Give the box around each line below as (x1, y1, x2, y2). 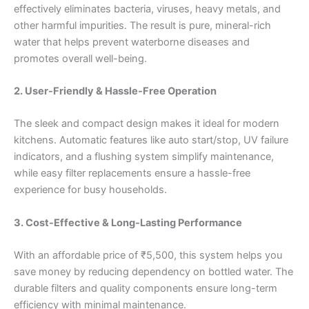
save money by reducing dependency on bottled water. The (14, 265, 293, 278)
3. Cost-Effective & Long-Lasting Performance (14, 216, 242, 229)
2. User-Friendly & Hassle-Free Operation (14, 84, 217, 97)
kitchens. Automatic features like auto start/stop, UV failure (14, 134, 288, 147)
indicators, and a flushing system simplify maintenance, (14, 150, 274, 163)
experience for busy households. (14, 183, 167, 197)
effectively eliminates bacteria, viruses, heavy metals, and (14, 2, 281, 15)
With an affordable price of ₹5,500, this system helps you (14, 248, 282, 261)
